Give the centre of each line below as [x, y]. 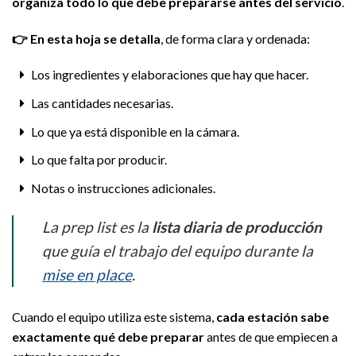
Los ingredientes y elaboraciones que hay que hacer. [169, 75]
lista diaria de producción [237, 226]
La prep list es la [97, 226]
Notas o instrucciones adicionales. [123, 188]
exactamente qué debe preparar [108, 336]
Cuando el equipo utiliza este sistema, [114, 316]
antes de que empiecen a [271, 336]
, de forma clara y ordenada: [235, 38]
